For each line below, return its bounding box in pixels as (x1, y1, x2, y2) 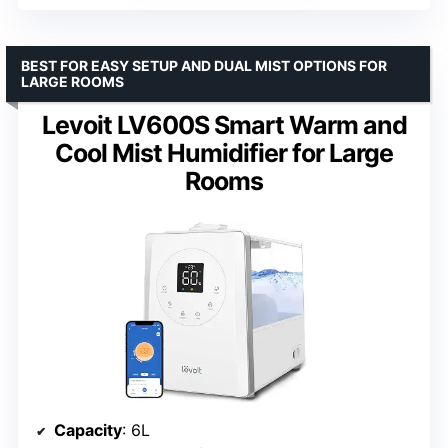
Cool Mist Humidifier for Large (55, 137, 393, 168)
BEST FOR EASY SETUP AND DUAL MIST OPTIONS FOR (21, 56, 387, 74)
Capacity (54, 419, 122, 440)
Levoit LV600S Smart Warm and (41, 109, 407, 140)
